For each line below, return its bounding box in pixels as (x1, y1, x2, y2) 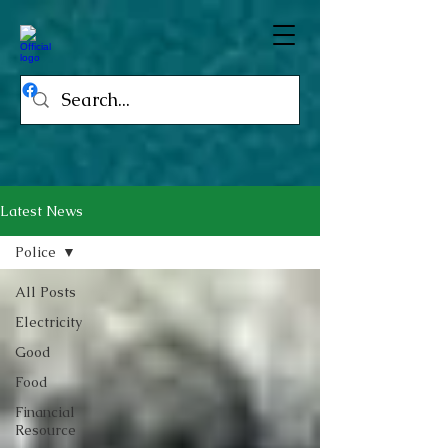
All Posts (15, 283, 76, 301)
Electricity (15, 313, 82, 331)
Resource (15, 421, 76, 439)
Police (15, 243, 56, 261)
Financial (15, 403, 75, 421)
